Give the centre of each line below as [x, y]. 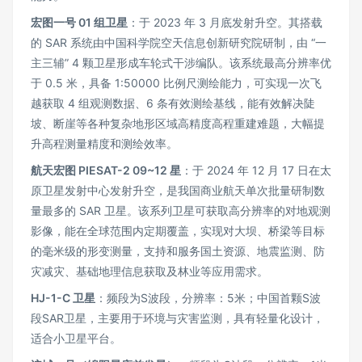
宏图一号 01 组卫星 [79, 22]
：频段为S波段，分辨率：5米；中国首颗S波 [208, 298]
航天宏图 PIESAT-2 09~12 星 [106, 170]
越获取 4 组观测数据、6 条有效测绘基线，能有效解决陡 [173, 103]
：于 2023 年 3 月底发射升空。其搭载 [225, 22]
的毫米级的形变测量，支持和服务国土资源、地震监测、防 [178, 251]
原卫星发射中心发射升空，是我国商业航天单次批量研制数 [178, 190]
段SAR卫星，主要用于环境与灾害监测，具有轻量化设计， [177, 318]
